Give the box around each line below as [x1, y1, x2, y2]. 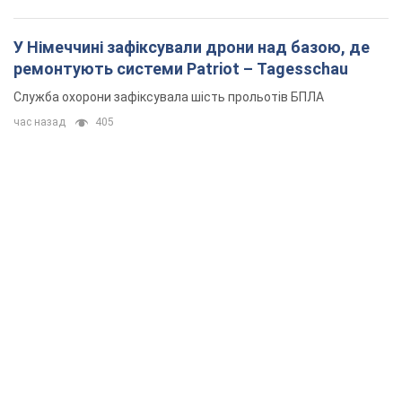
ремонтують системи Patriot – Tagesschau [13, 59, 348, 79]
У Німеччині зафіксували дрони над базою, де [13, 38, 370, 57]
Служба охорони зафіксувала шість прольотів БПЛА [13, 90, 324, 105]
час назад [13, 116, 66, 129]
